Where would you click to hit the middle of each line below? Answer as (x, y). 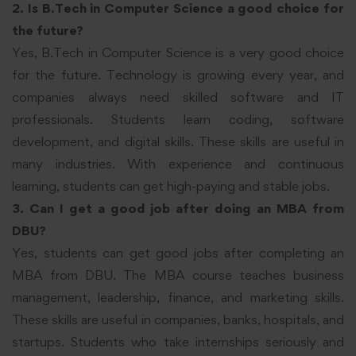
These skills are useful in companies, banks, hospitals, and (178, 319)
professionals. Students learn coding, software (178, 119)
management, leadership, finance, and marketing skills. (178, 297)
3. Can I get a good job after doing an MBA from (178, 208)
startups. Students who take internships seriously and (178, 341)
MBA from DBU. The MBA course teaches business (178, 275)
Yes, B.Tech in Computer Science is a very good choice (178, 52)
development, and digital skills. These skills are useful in (178, 141)
